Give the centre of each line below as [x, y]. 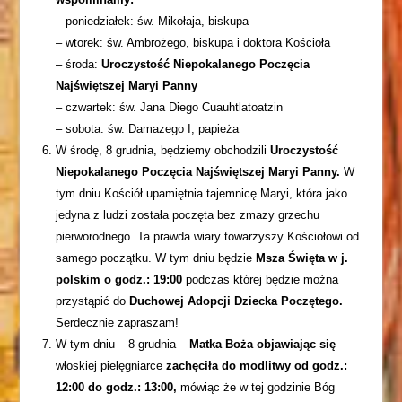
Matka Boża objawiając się [263, 344]
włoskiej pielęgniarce [111, 366]
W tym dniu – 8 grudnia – [123, 344]
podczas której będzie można [261, 280]
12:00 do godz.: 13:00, [117, 387]
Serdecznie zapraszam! [118, 323]
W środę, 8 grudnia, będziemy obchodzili [163, 150]
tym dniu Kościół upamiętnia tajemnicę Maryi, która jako [202, 193]
